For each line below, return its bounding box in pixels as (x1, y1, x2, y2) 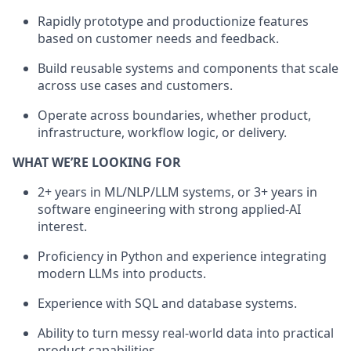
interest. (38, 217, 87, 235)
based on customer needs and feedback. (38, 29, 279, 47)
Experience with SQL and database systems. (38, 294, 297, 312)
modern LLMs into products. (38, 264, 206, 282)
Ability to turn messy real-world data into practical (38, 324, 334, 342)
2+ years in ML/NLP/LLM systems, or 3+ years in (38, 183, 317, 201)
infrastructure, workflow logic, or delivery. (38, 123, 287, 141)
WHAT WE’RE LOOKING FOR (13, 153, 181, 171)
